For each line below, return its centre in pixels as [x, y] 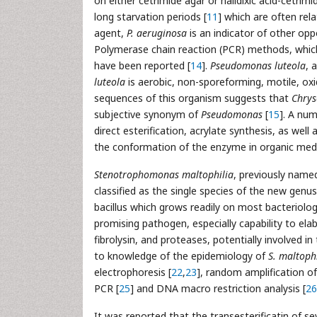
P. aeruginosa [157, 33]
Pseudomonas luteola [258, 65]
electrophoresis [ [133, 272]
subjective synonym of [148, 114]
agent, [110, 33]
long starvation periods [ [150, 17]
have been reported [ [142, 65]
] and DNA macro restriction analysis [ [218, 288]
